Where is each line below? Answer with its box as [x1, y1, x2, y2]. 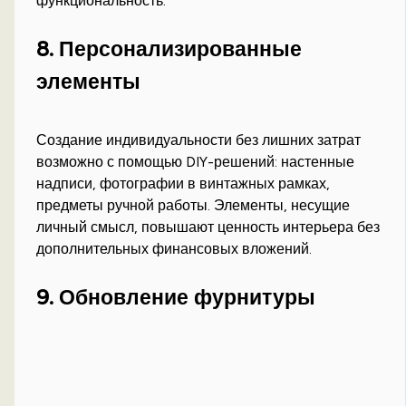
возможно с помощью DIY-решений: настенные [36, 153, 355, 171]
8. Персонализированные [36, 36, 303, 63]
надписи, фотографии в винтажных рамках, [36, 175, 331, 193]
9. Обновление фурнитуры [36, 285, 316, 311]
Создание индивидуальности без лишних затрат [36, 131, 362, 150]
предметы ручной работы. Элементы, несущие [36, 197, 351, 215]
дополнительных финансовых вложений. [36, 240, 313, 258]
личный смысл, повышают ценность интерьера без [36, 218, 381, 237]
